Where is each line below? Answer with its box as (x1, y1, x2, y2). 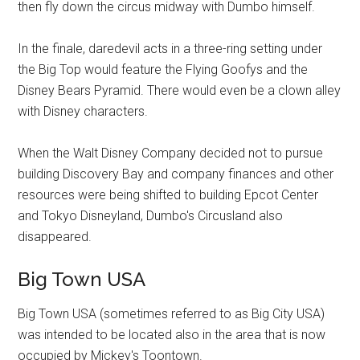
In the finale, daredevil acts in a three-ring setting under (18, 41, 323, 57)
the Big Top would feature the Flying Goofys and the (18, 62, 309, 78)
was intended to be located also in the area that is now (18, 327, 326, 343)
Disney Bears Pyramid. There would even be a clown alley (18, 83, 342, 99)
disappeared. (18, 229, 92, 245)
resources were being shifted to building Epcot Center (18, 187, 319, 203)
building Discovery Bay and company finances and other (18, 166, 334, 182)
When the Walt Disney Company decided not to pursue (18, 145, 324, 162)
